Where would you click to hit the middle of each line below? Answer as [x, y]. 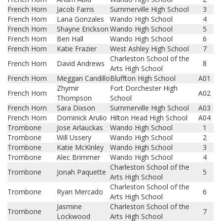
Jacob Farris [75, 9]
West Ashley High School [149, 49]
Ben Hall [70, 39]
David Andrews [81, 63]
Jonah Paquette [81, 172]
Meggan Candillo [83, 78]
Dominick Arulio [82, 118]
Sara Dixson [76, 108]
